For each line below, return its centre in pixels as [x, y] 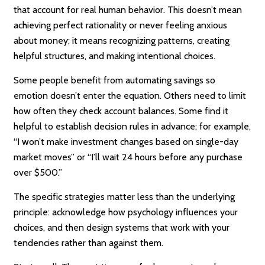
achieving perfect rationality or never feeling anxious [121, 25]
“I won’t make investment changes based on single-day [126, 142]
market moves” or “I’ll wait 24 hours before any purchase [128, 157]
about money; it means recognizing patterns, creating [122, 41]
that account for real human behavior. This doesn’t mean [128, 10]
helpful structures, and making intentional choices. [115, 56]
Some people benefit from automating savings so [115, 80]
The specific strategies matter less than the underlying [125, 197]
